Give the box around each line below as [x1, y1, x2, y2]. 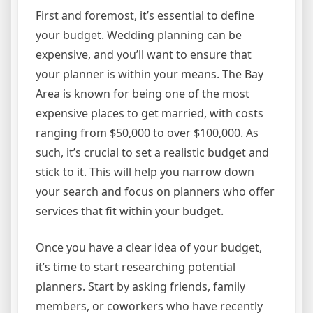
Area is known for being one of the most [36, 86, 249, 101]
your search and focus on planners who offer [36, 184, 275, 199]
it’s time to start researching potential [36, 259, 235, 275]
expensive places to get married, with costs [36, 105, 263, 121]
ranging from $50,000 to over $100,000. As [36, 125, 259, 140]
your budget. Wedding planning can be [36, 27, 242, 43]
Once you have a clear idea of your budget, [36, 240, 262, 255]
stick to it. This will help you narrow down [36, 164, 254, 180]
